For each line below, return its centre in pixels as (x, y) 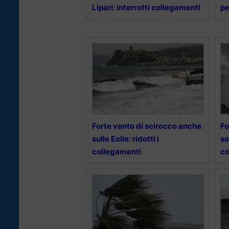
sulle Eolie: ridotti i (125, 139)
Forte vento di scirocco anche (147, 126)
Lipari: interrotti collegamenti (146, 7)
